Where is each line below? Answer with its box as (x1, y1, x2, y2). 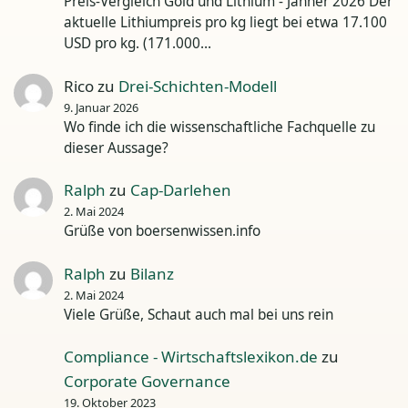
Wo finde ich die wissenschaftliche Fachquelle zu (64, 117, 376, 137)
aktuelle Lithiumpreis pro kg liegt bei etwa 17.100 (64, 13, 388, 33)
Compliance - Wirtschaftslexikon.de (64, 346, 319, 368)
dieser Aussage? (64, 138, 169, 158)
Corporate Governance (64, 371, 231, 393)
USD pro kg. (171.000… (64, 34, 212, 54)
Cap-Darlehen (130, 179, 232, 201)
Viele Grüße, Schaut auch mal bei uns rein (64, 304, 334, 324)
